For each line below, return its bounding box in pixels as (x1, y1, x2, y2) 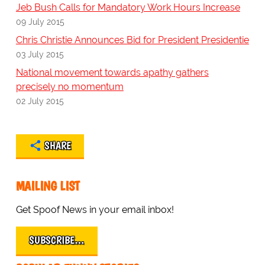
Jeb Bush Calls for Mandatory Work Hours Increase (15, 2, 240, 14)
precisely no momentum (15, 81, 124, 93)
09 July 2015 (15, 17, 64, 27)
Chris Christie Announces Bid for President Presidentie (15, 34, 249, 46)
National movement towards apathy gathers (15, 67, 209, 79)
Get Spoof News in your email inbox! (15, 204, 174, 216)
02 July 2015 (15, 96, 64, 106)
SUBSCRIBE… (28, 234, 85, 247)
